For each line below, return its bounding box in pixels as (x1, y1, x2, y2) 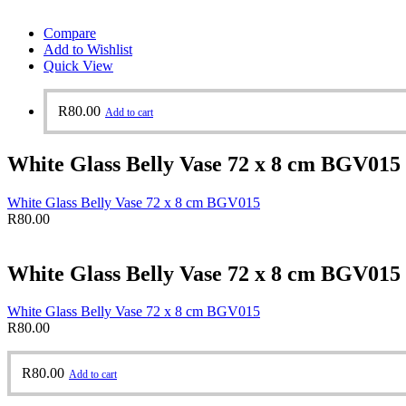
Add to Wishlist (43, 41, 132, 57)
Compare (43, 24, 96, 41)
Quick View (43, 57, 113, 73)
